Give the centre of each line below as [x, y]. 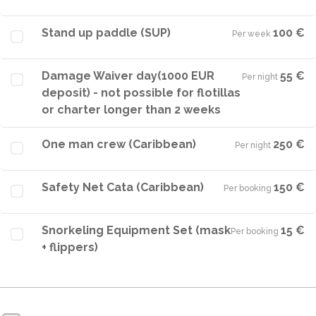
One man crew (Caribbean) [119, 144]
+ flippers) [70, 247]
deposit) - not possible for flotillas [141, 93]
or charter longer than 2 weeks [131, 110]
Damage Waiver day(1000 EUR [128, 76]
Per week [251, 34]
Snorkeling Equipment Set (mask [136, 230]
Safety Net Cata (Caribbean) [123, 187]
